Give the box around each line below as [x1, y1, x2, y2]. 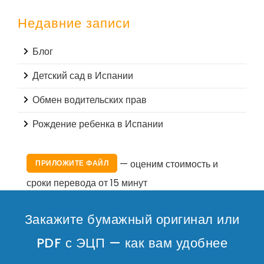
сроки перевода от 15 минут [27, 176, 147, 190]
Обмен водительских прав [32, 93, 147, 107]
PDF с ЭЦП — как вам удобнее [36, 234, 228, 253]
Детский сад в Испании [32, 69, 133, 83]
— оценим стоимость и [120, 157, 218, 171]
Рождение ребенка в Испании [32, 117, 163, 131]
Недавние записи [18, 14, 130, 33]
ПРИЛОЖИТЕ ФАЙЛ [35, 158, 108, 169]
